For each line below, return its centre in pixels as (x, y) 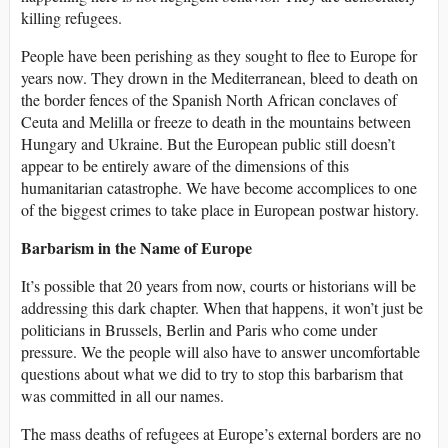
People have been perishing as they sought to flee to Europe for (219, 56)
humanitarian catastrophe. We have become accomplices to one (219, 188)
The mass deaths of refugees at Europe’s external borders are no (221, 434)
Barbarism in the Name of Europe (136, 248)
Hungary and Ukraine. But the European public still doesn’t (208, 144)
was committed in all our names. (122, 396)
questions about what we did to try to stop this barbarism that (212, 374)
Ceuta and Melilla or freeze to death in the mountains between (216, 122)
